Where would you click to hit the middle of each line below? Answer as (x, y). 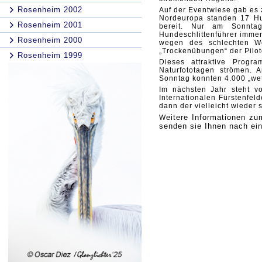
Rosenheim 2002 (50, 10)
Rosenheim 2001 (50, 25)
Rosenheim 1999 (50, 55)
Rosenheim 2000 (50, 40)
